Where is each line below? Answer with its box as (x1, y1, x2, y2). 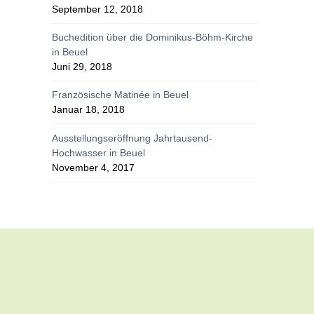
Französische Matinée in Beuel (52, 89, 189, 101)
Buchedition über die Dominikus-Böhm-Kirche (52, 32, 254, 43)
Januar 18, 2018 (52, 104, 125, 116)
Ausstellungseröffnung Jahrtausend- (52, 132, 213, 144)
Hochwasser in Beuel (52, 146, 146, 158)
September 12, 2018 (52, 3, 144, 15)
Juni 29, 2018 (52, 61, 113, 73)
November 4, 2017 (52, 161, 135, 173)
